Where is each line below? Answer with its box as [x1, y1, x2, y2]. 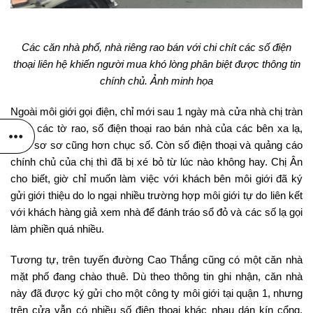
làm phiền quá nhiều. [10, 223, 104, 235]
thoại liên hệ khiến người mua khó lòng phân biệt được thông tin [13, 58, 300, 71]
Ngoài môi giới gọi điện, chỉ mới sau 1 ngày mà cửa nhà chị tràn [10, 105, 303, 118]
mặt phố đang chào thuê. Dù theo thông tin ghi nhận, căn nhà [10, 270, 303, 283]
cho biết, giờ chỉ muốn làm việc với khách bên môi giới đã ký [10, 173, 303, 185]
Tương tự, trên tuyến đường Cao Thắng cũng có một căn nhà [10, 254, 303, 266]
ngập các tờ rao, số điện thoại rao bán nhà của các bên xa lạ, [10, 122, 303, 135]
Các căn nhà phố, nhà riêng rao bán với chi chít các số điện [22, 41, 291, 54]
